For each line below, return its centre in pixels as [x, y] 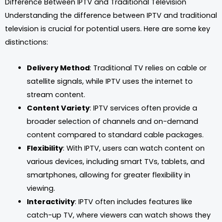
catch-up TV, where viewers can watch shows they [118, 215]
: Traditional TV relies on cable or [148, 68]
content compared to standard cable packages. [115, 135]
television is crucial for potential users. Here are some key [108, 28]
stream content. [56, 95]
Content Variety [58, 108]
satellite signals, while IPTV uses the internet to [110, 82]
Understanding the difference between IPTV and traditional [111, 15]
